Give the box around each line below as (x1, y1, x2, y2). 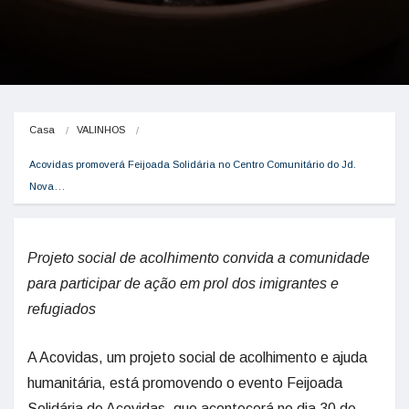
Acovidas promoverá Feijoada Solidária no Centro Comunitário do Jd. (29, 159, 356, 170)
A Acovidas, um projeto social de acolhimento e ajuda (27, 350, 367, 365)
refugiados (27, 301, 96, 317)
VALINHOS (77, 124, 125, 135)
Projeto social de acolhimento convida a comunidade (27, 250, 370, 266)
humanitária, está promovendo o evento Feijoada (27, 375, 342, 391)
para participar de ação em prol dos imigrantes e (27, 276, 339, 291)
